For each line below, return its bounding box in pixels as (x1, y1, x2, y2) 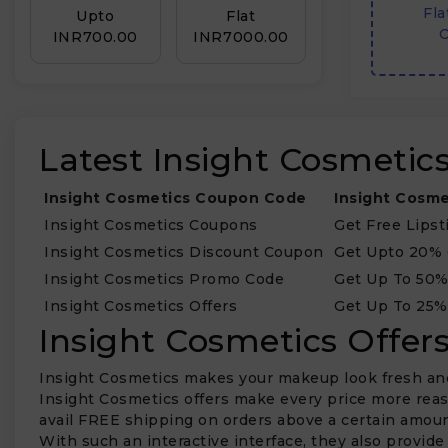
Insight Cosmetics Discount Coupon (44, 243, 324, 261)
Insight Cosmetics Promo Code (44, 270, 284, 288)
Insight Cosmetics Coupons (44, 216, 258, 234)
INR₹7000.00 (193, 28, 289, 46)
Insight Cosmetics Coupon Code (44, 189, 307, 207)
